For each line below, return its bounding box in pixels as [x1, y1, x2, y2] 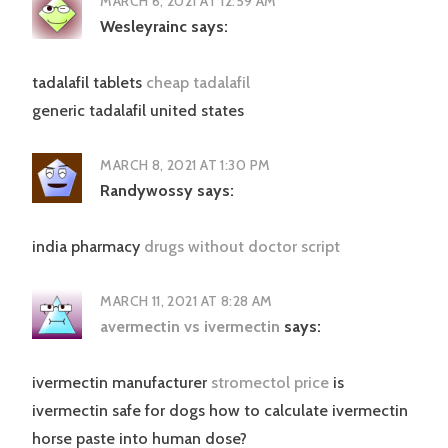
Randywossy [100, 181, 194, 201]
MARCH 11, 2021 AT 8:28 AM [100, 292, 273, 311]
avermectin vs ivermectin [100, 317, 281, 337]
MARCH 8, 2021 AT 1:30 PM [100, 156, 271, 175]
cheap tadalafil [146, 73, 250, 93]
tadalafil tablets [32, 73, 146, 93]
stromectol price [211, 373, 333, 393]
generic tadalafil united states [32, 101, 244, 121]
